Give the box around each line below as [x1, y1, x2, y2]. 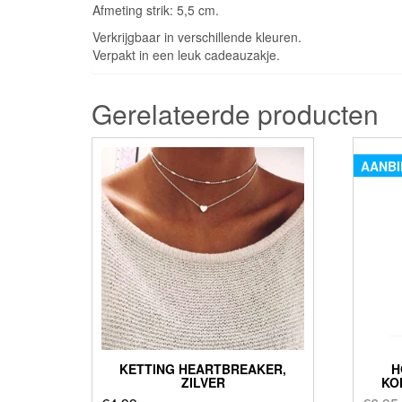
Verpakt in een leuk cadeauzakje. [92, 45, 280, 64]
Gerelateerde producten [92, 93, 379, 133]
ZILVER [180, 372, 225, 391]
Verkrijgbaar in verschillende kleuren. [92, 27, 301, 46]
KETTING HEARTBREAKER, [119, 359, 287, 378]
